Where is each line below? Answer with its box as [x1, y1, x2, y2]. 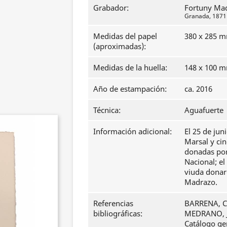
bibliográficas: [93, 208, 142, 218]
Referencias [93, 198, 133, 208]
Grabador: [93, 2, 129, 13]
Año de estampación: [93, 83, 167, 94]
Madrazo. [184, 176, 217, 187]
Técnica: [93, 104, 121, 115]
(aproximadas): [93, 41, 146, 51]
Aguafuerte [184, 104, 223, 115]
